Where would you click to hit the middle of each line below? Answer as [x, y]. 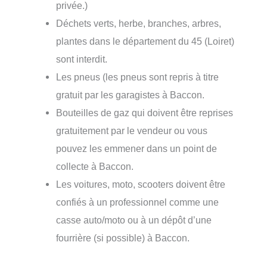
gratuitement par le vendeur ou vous [132, 131]
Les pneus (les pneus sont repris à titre [138, 77]
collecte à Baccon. [95, 166]
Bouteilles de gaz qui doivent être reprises [145, 113]
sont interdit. [82, 59]
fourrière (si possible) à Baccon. [123, 238]
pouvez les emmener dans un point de [137, 148]
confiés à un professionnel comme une [138, 202]
